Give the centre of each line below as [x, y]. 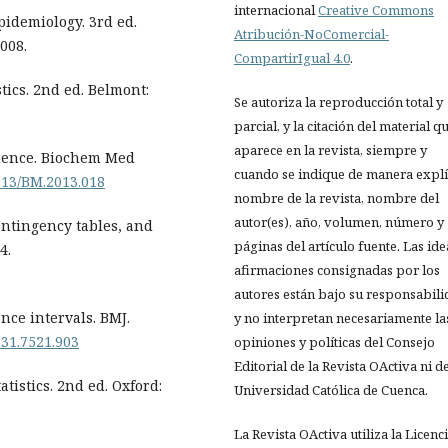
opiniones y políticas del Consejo [334, 342]
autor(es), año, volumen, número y [339, 222]
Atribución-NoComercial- [311, 34]
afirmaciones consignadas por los [337, 270]
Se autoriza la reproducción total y [338, 102]
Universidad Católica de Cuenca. [332, 390]
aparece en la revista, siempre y [330, 150]
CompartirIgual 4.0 [292, 58]
